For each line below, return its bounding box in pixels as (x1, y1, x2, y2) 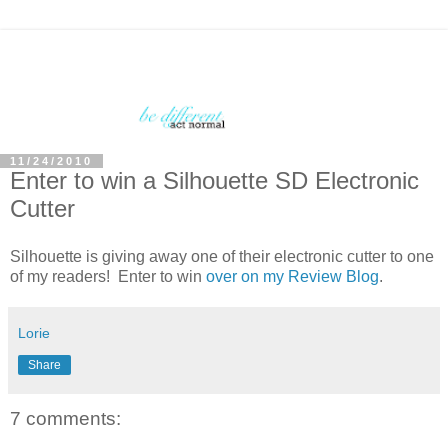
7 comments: (10, 407, 121, 429)
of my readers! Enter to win (10, 267, 206, 285)
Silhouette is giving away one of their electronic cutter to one (10, 247, 434, 265)
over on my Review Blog (206, 267, 379, 285)
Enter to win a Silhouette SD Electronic (10, 166, 419, 194)
